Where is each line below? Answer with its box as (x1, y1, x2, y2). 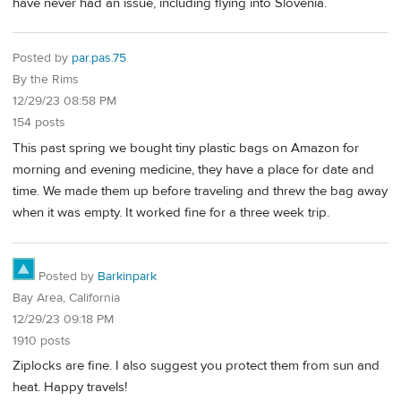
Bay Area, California (13, 289, 120, 306)
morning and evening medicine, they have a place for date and (13, 160, 374, 178)
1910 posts (13, 332, 71, 349)
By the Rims (13, 72, 79, 89)
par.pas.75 (72, 50, 126, 67)
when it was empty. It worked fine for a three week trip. (13, 203, 329, 221)
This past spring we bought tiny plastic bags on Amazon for (13, 139, 359, 157)
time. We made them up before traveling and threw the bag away (13, 182, 388, 200)
